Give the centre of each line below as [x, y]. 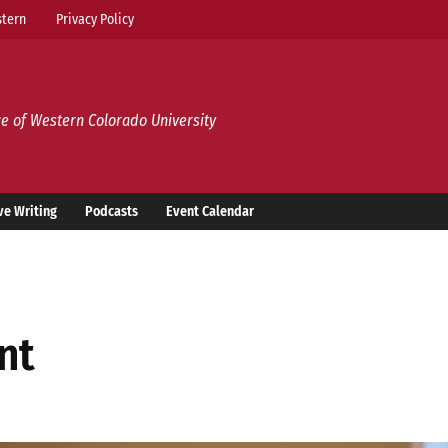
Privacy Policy [95, 19]
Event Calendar [210, 211]
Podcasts [111, 211]
